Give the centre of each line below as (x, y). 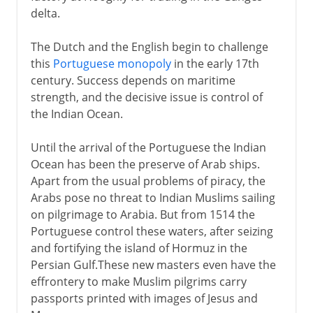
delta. (45, 13)
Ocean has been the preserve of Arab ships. (145, 164)
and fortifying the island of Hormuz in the (139, 248)
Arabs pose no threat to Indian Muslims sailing (153, 197)
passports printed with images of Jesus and (144, 298)
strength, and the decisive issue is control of (146, 97)
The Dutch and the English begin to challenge (149, 46)
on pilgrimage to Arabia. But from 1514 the (143, 214)
